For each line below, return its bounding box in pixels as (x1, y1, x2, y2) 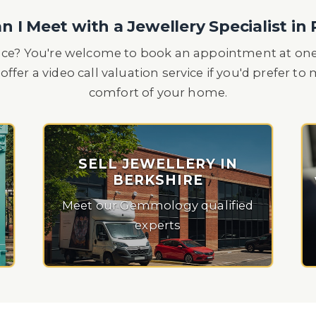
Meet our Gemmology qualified (61, 197, 254, 212)
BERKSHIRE (112, 171, 203, 188)
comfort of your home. (88, 85, 228, 99)
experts (135, 217, 181, 232)
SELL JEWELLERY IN (78, 155, 238, 172)
